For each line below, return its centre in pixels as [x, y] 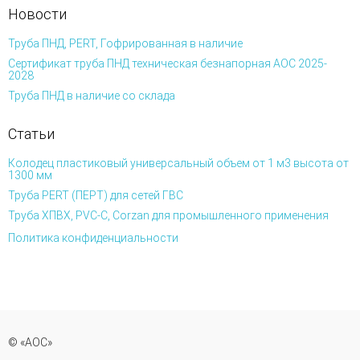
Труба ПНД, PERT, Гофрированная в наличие [125, 43]
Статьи [31, 134]
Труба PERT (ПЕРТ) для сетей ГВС [96, 195]
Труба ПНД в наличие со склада [92, 96]
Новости [37, 14]
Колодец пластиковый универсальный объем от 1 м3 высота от [178, 163]
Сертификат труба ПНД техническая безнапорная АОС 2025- [168, 63]
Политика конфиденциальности [93, 238]
